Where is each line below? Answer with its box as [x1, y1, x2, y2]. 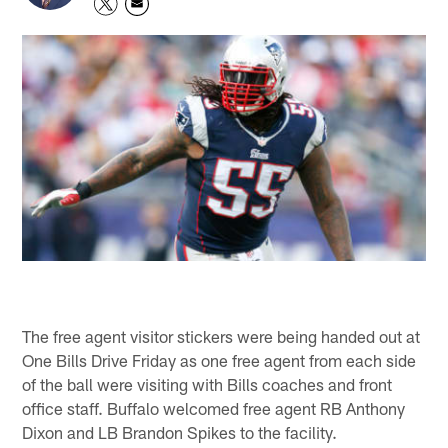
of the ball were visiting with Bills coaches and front [22, 373, 393, 394]
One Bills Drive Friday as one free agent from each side [22, 349, 417, 370]
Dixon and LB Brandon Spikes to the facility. [22, 421, 338, 442]
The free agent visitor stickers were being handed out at [22, 325, 421, 346]
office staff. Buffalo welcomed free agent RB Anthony [22, 397, 406, 418]
